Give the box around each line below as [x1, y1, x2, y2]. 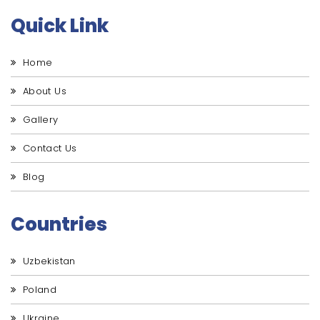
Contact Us [19, 141, 77, 156]
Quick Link [11, 13, 109, 39]
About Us [19, 84, 67, 99]
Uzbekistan [19, 254, 76, 269]
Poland [19, 283, 57, 297]
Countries [11, 211, 107, 238]
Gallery [19, 113, 59, 127]
